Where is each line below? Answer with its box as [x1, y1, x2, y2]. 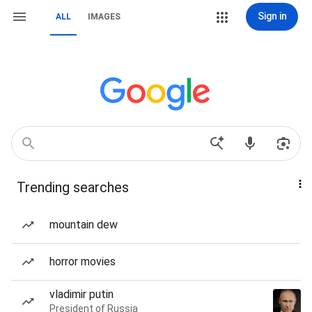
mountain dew [49, 218, 118, 231]
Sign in [257, 10, 287, 22]
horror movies [49, 255, 116, 268]
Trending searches [17, 179, 129, 196]
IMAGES [88, 12, 120, 22]
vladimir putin [49, 288, 114, 301]
